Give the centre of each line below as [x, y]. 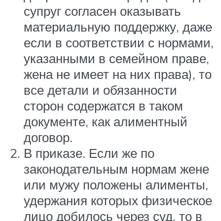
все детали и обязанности [100, 90]
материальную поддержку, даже [118, 26]
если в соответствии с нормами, [119, 42]
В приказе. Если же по [89, 153]
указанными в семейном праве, [116, 58]
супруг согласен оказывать [102, 11]
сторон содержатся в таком [103, 105]
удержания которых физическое [118, 200]
